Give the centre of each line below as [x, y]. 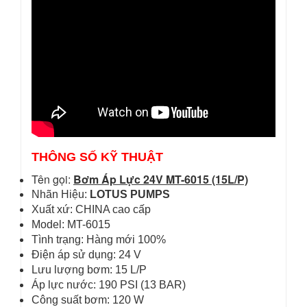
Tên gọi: [52, 179]
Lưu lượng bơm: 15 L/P [89, 270]
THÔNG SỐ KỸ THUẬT [97, 157]
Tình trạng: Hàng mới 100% [99, 240]
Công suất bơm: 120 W [88, 300]
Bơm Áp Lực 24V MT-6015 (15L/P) [161, 179]
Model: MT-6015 [71, 224]
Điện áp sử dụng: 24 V [86, 255]
